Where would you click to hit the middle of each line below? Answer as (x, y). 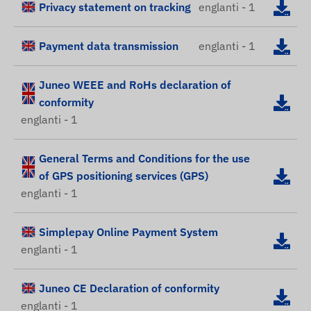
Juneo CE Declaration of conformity (129, 288)
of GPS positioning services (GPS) (124, 176)
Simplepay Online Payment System (128, 232)
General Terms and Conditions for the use (144, 159)
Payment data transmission (109, 46)
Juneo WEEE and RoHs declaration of (135, 85)
